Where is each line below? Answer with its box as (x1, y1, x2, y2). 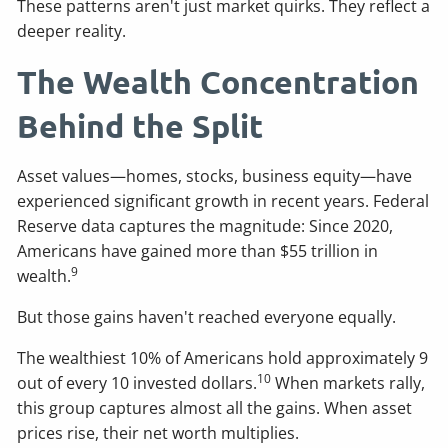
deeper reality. (17, 19, 127, 42)
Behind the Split (17, 105, 264, 146)
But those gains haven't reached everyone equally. (17, 305, 397, 328)
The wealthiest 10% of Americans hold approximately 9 (17, 346, 429, 369)
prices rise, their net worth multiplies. (17, 421, 300, 444)
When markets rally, (271, 371, 426, 394)
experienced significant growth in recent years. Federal (17, 189, 430, 212)
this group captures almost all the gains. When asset (17, 396, 413, 419)
